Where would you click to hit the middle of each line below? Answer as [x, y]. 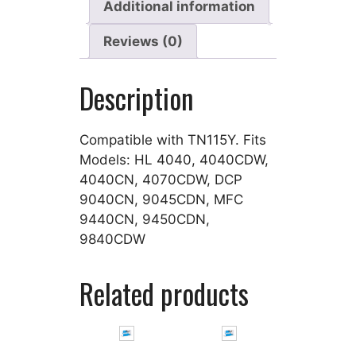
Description [137, 97]
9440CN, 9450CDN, [145, 219]
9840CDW [112, 239]
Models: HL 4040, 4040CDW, [174, 159]
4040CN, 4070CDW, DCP [161, 179]
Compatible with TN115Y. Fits [173, 139]
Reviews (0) [143, 41]
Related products [164, 293]
